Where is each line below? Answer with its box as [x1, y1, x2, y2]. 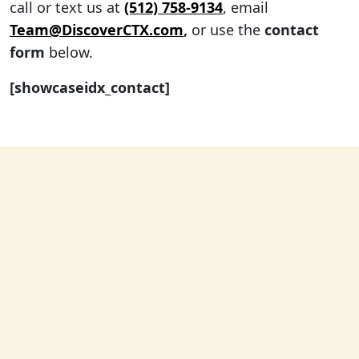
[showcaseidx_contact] [10, 77, 170, 97]
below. [45, 42, 93, 62]
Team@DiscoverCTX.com [10, 19, 184, 39]
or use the [188, 19, 264, 39]
